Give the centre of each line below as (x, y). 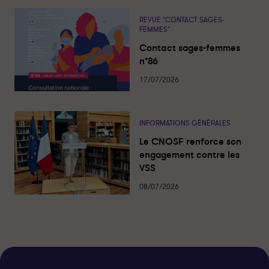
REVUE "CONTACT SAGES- (182, 20)
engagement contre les (189, 154)
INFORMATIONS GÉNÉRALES (185, 123)
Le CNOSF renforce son (190, 141)
